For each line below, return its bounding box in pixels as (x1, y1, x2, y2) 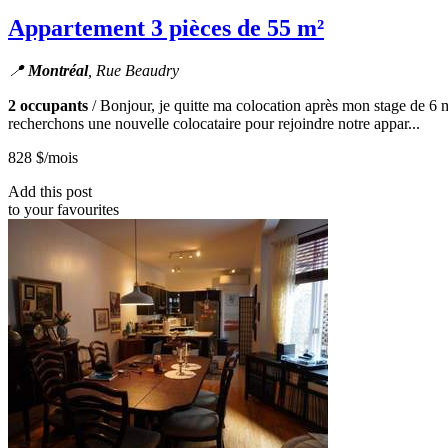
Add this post (8, 183, 92, 201)
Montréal (28, 62, 88, 80)
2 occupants (8, 97, 88, 115)
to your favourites (8, 201, 119, 219)
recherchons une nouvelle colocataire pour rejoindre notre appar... (8, 115, 420, 133)
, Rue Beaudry (88, 62, 179, 80)
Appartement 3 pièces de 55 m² (8, 15, 324, 42)
